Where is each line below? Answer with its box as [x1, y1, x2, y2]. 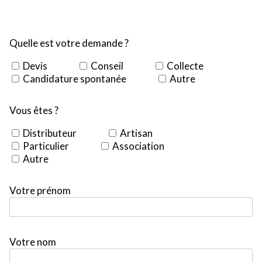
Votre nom [9, 236, 56, 248]
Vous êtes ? [9, 104, 58, 116]
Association [112, 140, 164, 152]
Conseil [91, 60, 123, 72]
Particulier [23, 140, 69, 152]
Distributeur [23, 127, 77, 139]
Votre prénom [9, 184, 71, 196]
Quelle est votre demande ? [9, 37, 129, 49]
